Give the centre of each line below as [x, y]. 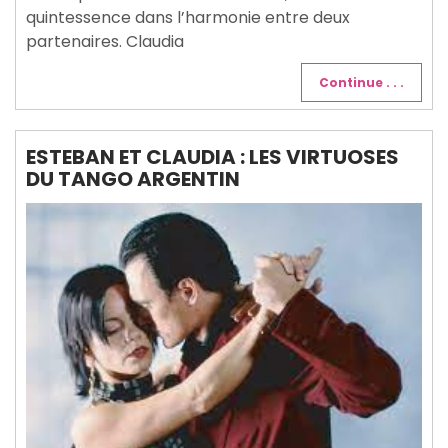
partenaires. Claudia [105, 42]
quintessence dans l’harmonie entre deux [188, 18]
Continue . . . [361, 83]
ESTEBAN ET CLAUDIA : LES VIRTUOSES [212, 157]
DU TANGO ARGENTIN [133, 179]
